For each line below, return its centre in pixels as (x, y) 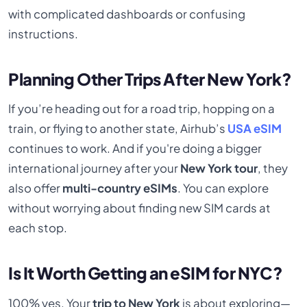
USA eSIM (255, 129)
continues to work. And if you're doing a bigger (135, 149)
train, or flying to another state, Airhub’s (118, 129)
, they (273, 169)
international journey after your (95, 169)
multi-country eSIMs (120, 188)
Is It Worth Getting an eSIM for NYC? (146, 273)
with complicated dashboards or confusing (127, 14)
